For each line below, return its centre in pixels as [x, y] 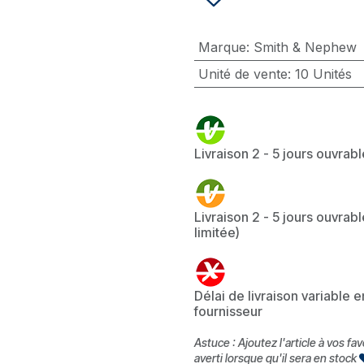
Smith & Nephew [305, 47]
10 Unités [323, 74]
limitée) [217, 232]
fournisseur [228, 311]
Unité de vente [243, 74]
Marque [222, 47]
